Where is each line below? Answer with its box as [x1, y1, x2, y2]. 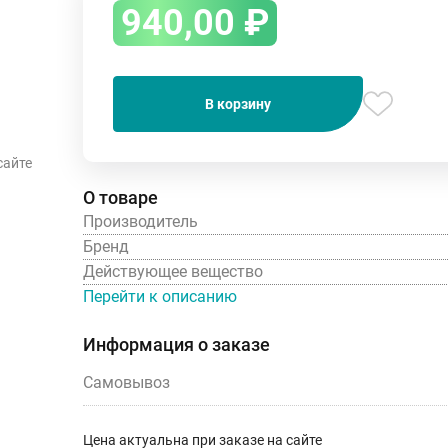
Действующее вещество [83, 261, 263, 281]
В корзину [205, 95, 271, 112]
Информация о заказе [83, 333, 270, 355]
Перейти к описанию [83, 286, 237, 306]
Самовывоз [83, 372, 170, 392]
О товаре [83, 186, 158, 208]
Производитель [83, 211, 198, 231]
